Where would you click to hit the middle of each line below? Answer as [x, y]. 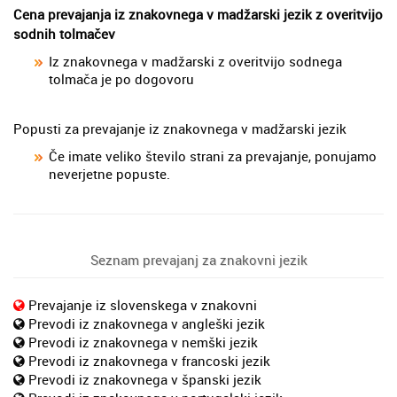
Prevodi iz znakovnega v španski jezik [145, 380]
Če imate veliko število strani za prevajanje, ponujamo [213, 156]
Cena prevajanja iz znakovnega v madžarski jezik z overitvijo [198, 15]
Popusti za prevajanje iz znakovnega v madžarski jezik [180, 129]
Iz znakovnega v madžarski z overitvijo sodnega [195, 62]
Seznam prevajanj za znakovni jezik [198, 260]
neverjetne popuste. [109, 174]
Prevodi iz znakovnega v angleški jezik [147, 324]
